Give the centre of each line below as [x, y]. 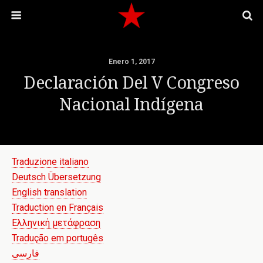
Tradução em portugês [58, 238]
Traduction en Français [58, 208]
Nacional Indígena [131, 104]
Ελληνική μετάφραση [56, 223]
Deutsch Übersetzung [56, 177]
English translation [49, 192]
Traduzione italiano [50, 162]
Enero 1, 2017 [131, 62]
